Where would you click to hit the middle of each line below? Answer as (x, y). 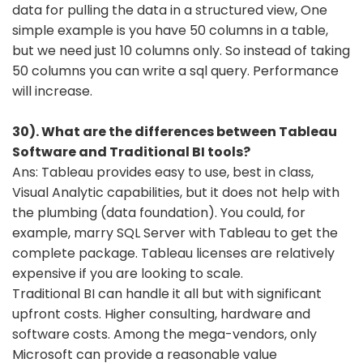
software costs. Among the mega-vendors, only (164, 334)
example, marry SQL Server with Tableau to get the (175, 233)
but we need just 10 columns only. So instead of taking (181, 50)
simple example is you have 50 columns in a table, (170, 30)
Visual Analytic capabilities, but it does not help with (176, 192)
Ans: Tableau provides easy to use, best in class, (163, 172)
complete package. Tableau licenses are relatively (173, 253)
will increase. (52, 91)
